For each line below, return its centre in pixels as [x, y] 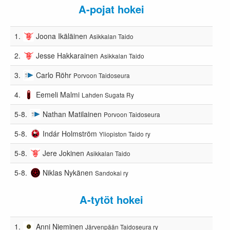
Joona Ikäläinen [62, 36]
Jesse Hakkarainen [67, 55]
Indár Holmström [70, 133]
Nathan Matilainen [72, 114]
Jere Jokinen [64, 153]
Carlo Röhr [54, 75]
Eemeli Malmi [58, 94]
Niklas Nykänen [68, 172]
